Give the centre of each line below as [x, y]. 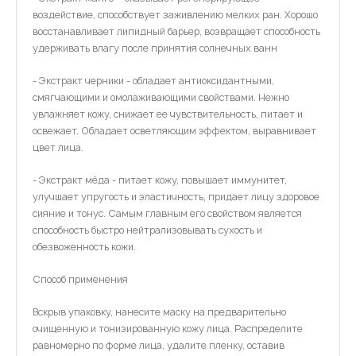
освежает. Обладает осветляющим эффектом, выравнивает [174, 131]
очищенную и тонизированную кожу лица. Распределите [168, 329]
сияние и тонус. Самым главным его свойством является [167, 213]
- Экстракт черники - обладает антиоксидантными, [153, 81]
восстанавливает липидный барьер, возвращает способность [176, 31]
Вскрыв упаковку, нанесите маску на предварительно [159, 312]
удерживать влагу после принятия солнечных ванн [155, 48]
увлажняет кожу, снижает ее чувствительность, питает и [168, 114]
